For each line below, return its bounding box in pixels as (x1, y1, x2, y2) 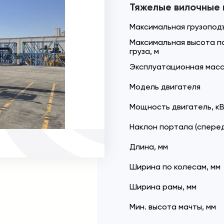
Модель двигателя (129, 82, 200, 91)
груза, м (129, 46, 159, 56)
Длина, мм (129, 142, 168, 151)
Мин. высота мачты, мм (129, 202, 216, 211)
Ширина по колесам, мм (129, 162, 220, 171)
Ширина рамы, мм (129, 182, 196, 191)
